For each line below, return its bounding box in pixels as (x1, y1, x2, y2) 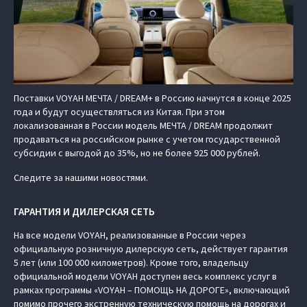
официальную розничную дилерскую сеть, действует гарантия (14, 243, 288, 255)
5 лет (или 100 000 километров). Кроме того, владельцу (14, 256, 249, 269)
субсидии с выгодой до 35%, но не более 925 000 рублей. (14, 147, 260, 159)
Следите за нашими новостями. (14, 171, 148, 184)
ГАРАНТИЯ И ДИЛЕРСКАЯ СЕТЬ (14, 205, 155, 218)
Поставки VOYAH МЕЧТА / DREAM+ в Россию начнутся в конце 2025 (14, 92, 291, 104)
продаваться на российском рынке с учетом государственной (14, 133, 280, 145)
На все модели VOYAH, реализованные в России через (14, 229, 246, 241)
